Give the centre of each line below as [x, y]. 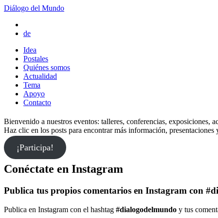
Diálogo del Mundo [34, 8]
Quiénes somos [47, 67]
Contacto [37, 102]
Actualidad [40, 76]
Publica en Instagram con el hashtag [60, 209]
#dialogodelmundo [146, 209]
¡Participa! [35, 148]
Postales [36, 59]
